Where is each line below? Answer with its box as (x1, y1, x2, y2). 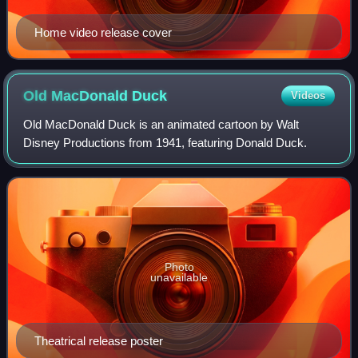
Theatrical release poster (34, 333, 163, 348)
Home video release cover (34, 25, 172, 39)
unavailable (150, 270, 208, 284)
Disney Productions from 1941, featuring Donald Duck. (23, 135, 308, 149)
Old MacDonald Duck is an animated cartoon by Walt (23, 117, 300, 131)
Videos (290, 89, 325, 101)
